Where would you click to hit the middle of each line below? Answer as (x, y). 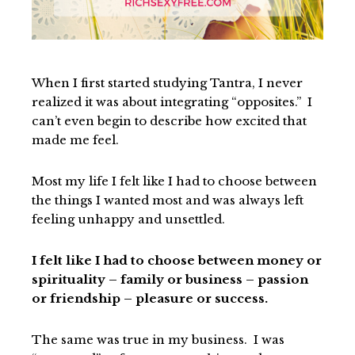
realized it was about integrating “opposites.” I (172, 101)
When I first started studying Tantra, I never (167, 82)
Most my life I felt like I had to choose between (174, 181)
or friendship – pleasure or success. (150, 298)
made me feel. (75, 139)
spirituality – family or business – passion (170, 279)
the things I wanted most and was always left (168, 200)
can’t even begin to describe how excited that (169, 120)
